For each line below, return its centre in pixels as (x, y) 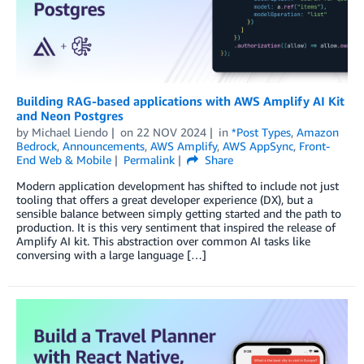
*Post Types (261, 132)
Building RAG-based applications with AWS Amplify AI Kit (180, 100)
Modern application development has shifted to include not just (178, 185)
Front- (314, 145)
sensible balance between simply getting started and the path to (179, 213)
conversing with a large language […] (111, 254)
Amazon (317, 132)
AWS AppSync (258, 145)
